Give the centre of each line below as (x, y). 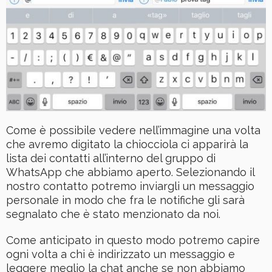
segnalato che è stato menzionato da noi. (113, 214)
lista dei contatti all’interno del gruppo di (111, 158)
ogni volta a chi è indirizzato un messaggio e (121, 254)
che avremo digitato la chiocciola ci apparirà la (127, 144)
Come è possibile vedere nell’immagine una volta (133, 130)
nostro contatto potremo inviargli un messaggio (130, 186)
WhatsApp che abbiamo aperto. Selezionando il (130, 172)
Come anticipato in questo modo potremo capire (133, 240)
